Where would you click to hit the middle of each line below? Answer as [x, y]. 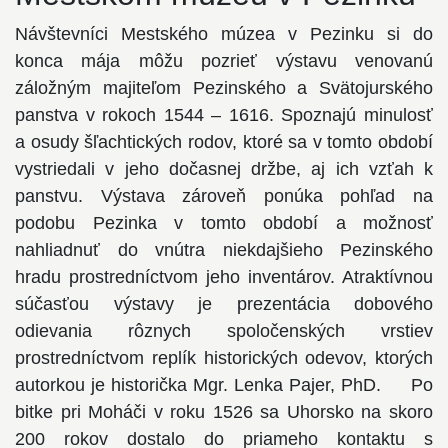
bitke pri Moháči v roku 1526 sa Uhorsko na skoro [224, 411]
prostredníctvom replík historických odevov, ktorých [224, 357]
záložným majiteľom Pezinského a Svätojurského [224, 87]
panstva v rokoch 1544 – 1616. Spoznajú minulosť [224, 114]
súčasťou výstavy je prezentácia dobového [224, 303]
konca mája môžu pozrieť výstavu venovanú [224, 60]
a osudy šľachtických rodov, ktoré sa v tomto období [224, 141]
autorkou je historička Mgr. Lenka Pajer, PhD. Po [224, 384]
